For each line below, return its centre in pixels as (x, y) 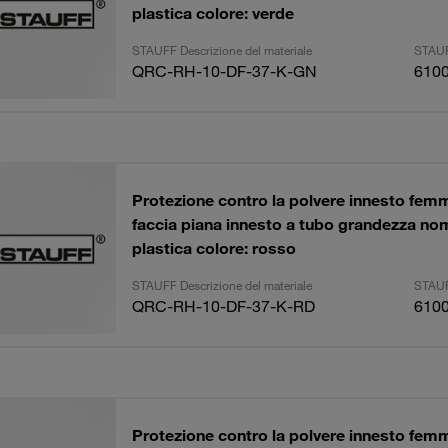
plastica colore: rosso (213, 248)
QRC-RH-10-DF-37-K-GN (224, 71)
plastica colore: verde (212, 13)
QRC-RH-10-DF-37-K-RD (223, 306)
